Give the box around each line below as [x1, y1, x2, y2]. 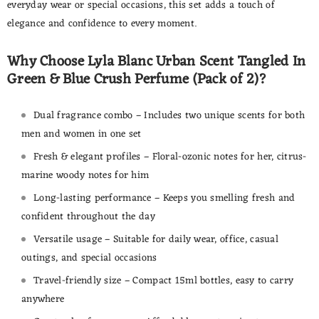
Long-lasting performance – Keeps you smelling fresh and [33, 189, 296, 207]
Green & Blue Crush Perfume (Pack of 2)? [7, 67, 267, 93]
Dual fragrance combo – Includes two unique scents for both [33, 107, 305, 125]
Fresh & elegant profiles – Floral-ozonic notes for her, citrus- [33, 148, 307, 166]
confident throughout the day [21, 208, 155, 226]
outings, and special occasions [21, 249, 157, 267]
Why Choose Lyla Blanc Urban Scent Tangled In [7, 49, 306, 75]
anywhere [21, 291, 65, 308]
